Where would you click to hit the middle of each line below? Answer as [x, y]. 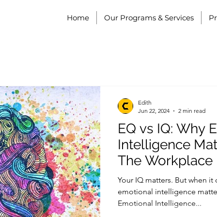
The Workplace [165, 161]
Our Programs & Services [149, 18]
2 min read [192, 111]
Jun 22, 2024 [154, 111]
